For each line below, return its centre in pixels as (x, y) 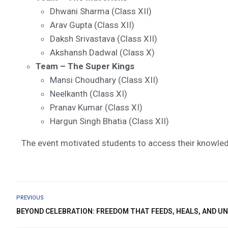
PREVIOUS (30, 197)
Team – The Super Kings (85, 66)
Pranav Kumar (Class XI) (96, 108)
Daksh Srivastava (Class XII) (104, 39)
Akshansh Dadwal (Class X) (102, 53)
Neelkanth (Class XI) (89, 94)
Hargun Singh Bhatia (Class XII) (109, 121)
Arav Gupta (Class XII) (92, 25)
